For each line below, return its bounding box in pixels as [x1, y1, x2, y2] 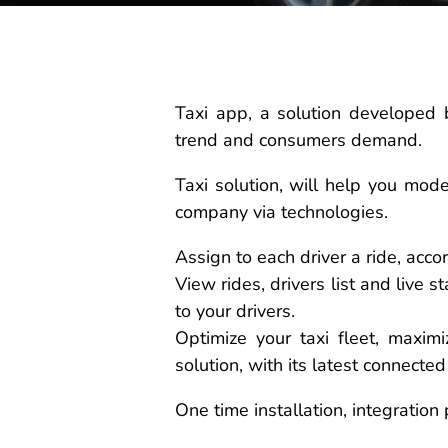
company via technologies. [175, 199, 388, 224]
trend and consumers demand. [175, 127, 422, 152]
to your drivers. [175, 298, 295, 323]
